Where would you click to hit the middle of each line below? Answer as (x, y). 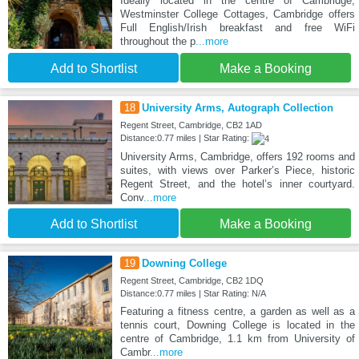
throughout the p (157, 41)
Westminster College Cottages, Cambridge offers (237, 14)
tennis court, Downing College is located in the (237, 325)
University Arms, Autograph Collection (237, 107)
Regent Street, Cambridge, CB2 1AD (191, 125)
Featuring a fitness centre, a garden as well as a (237, 311)
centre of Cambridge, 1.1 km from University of (237, 338)
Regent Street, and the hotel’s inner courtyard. (237, 184)
